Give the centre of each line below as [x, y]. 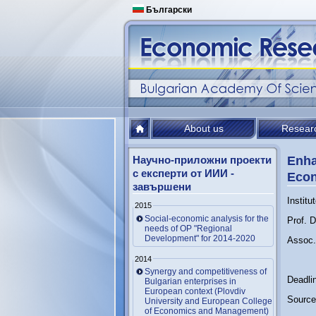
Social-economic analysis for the [207, 218]
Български [168, 10]
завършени [162, 187]
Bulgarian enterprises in [190, 281]
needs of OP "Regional [188, 228]
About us [204, 128]
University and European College [208, 301]
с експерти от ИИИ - [183, 173]
